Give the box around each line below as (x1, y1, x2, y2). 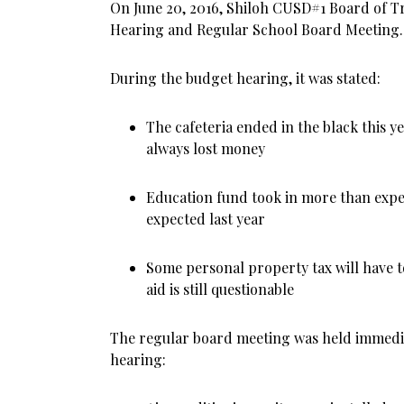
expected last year (146, 209, 265, 228)
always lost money (146, 139, 265, 158)
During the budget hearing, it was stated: (110, 69, 381, 87)
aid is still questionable (146, 280, 294, 298)
